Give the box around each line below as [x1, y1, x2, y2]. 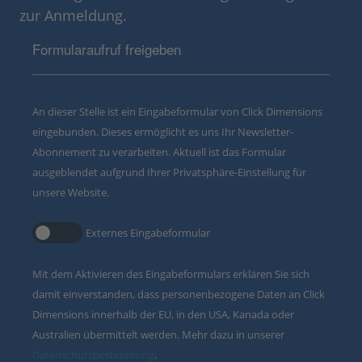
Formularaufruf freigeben [32, 38, 181, 59]
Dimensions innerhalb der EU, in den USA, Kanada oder [32, 306, 294, 322]
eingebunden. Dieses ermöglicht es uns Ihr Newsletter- [32, 124, 293, 139]
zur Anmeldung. [19, 5, 127, 25]
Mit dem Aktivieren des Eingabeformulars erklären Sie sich [32, 266, 309, 281]
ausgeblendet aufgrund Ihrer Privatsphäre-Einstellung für [32, 164, 306, 179]
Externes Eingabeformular [86, 225, 210, 240]
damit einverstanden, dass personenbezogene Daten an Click [32, 286, 325, 301]
